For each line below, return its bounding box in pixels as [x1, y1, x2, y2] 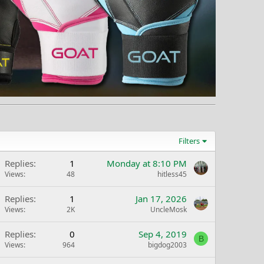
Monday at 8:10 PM [107, 157, 187, 170]
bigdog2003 [148, 240, 187, 250]
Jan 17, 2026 [136, 193, 187, 205]
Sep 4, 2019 [138, 228, 187, 240]
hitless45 [157, 169, 187, 180]
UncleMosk [150, 204, 187, 215]
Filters [179, 136, 200, 147]
